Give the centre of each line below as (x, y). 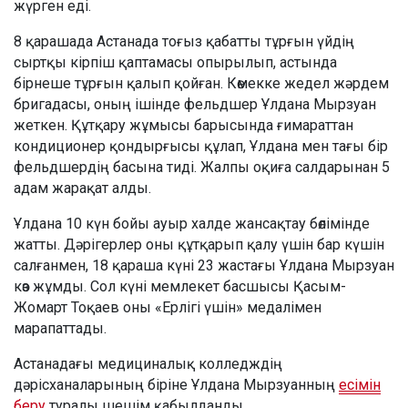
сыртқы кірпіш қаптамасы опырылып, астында (175, 63)
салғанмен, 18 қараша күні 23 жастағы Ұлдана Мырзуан (204, 266)
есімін (360, 385)
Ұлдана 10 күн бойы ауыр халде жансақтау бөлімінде (192, 224)
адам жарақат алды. (82, 189)
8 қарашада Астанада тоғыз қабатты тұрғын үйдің (184, 42)
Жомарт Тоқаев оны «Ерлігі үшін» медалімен (168, 308)
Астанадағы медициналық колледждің (148, 364)
